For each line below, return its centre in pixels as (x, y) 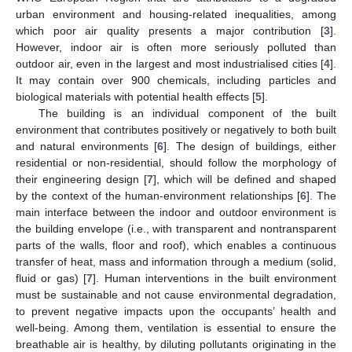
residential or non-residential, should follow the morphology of (176, 162)
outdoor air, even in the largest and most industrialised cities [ (170, 63)
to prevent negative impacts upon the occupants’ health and (176, 311)
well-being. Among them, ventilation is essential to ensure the (176, 327)
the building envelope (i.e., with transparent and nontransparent (176, 228)
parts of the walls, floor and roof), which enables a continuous (176, 245)
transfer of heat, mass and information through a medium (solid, (176, 261)
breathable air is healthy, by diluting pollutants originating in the (176, 344)
